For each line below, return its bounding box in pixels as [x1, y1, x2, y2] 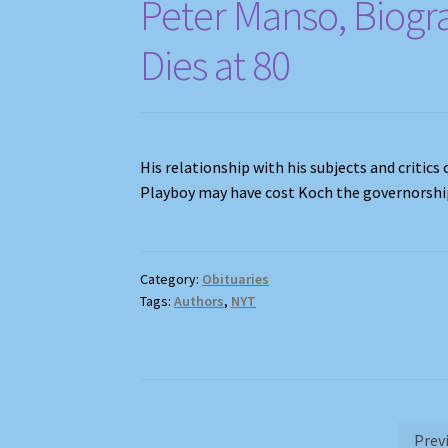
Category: [140, 269, 203, 288]
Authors [174, 291, 225, 310]
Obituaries [202, 269, 270, 288]
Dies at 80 [140, 38, 291, 91]
